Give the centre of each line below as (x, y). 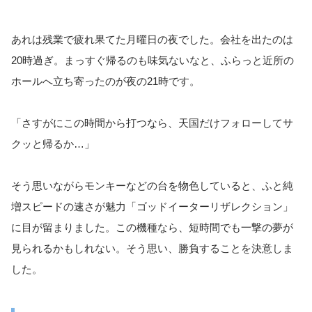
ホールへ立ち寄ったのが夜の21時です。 (106, 81)
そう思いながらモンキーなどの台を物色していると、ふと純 (152, 186)
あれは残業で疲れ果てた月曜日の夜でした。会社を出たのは (152, 40)
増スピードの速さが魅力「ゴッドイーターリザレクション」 (152, 207)
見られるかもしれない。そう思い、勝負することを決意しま (152, 249)
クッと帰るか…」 (53, 144)
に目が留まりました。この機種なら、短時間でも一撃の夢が (152, 228)
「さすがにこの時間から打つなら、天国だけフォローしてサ (152, 123)
